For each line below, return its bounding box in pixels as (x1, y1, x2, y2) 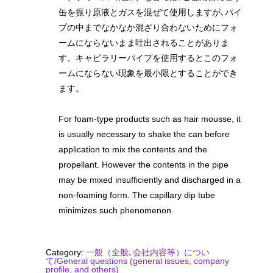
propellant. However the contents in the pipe (58, 160, 229, 170)
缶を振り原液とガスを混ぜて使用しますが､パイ (58, 7, 242, 18)
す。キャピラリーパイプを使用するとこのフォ (58, 53, 238, 63)
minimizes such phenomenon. (58, 205, 174, 216)
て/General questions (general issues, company (46, 256, 229, 266)
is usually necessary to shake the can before (58, 129, 230, 140)
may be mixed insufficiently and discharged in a (58, 175, 241, 185)
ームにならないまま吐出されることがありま (58, 38, 229, 48)
